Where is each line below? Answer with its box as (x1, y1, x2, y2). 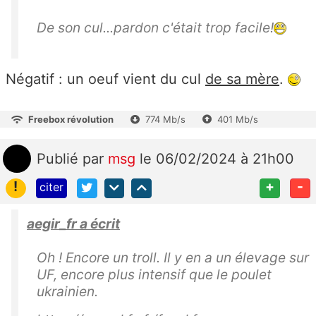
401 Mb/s (217, 113, 258, 125)
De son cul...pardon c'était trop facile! (37, 18, 274, 36)
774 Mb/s (145, 113, 186, 125)
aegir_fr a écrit (27, 215, 120, 233)
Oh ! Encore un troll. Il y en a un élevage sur (37, 249, 309, 267)
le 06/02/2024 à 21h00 (140, 150, 294, 167)
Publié (37, 150, 83, 167)
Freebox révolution (28, 113, 114, 125)
